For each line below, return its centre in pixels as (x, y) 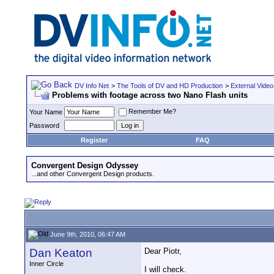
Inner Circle (46, 264)
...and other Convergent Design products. (93, 174)
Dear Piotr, (163, 251)
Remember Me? (152, 112)
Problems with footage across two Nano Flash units (150, 95)
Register (94, 140)
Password (44, 125)
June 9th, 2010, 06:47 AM (87, 234)
